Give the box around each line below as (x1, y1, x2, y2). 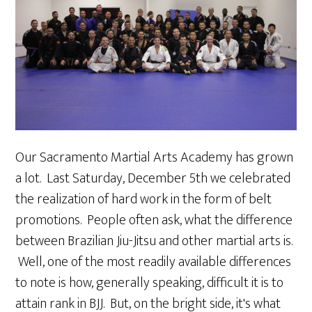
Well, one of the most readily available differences (15, 249, 292, 274)
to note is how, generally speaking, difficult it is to (15, 270, 284, 295)
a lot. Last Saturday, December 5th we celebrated (15, 166, 291, 190)
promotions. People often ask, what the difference (15, 208, 293, 232)
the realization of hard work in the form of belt (15, 187, 272, 211)
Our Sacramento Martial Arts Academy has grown (15, 145, 294, 169)
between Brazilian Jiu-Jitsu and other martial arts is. (15, 228, 293, 253)
